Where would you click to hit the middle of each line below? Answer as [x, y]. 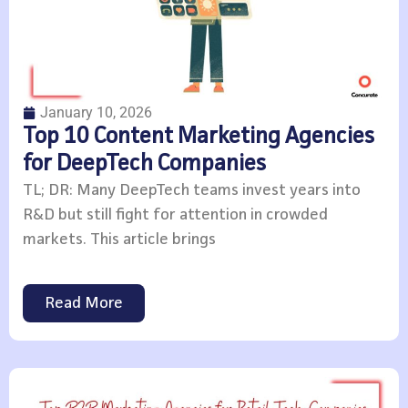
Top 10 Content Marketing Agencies [199, 138]
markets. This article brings [119, 240]
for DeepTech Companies [144, 165]
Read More [84, 303]
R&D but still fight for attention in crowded [175, 215]
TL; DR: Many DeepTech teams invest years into [192, 191]
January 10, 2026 [96, 113]
